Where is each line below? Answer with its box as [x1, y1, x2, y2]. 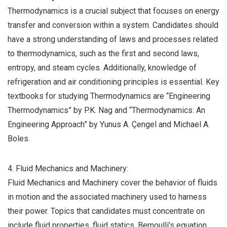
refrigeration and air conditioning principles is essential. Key [8, 77, 219, 87]
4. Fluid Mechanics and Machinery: [8, 164, 128, 174]
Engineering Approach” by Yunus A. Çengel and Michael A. [8, 120, 210, 130]
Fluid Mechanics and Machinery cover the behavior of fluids [8, 178, 217, 188]
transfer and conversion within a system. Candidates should [8, 20, 218, 30]
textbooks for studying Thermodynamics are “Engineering [8, 91, 210, 101]
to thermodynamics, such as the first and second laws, [8, 49, 199, 59]
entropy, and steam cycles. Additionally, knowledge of [8, 63, 197, 73]
